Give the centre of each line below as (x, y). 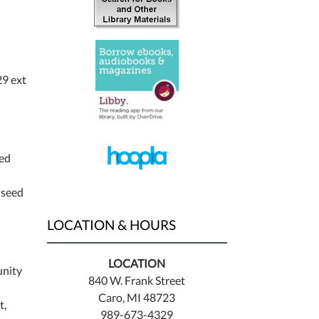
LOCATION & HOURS (111, 225)
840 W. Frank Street (137, 281)
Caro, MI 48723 (137, 298)
